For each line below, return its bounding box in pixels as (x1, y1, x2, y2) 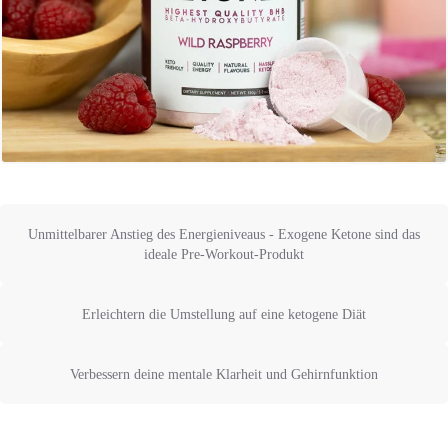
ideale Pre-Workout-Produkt (144, 246, 304, 263)
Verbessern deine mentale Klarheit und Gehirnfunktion (70, 366, 378, 383)
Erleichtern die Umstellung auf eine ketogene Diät (82, 306, 366, 323)
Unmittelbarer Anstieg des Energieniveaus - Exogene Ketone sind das (28, 226, 420, 243)
